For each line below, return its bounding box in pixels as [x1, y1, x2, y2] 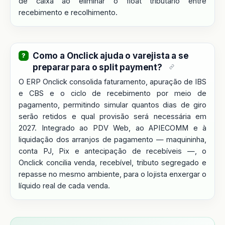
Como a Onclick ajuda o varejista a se [33, 50, 189, 61]
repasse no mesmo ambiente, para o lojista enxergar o [19, 169, 206, 178]
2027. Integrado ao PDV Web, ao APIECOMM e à [19, 123, 206, 132]
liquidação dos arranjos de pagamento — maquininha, [19, 135, 206, 144]
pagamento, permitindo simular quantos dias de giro [19, 100, 206, 109]
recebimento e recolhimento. [19, 8, 118, 17]
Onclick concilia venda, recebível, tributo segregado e [19, 158, 206, 167]
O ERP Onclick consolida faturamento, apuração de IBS [19, 77, 206, 86]
